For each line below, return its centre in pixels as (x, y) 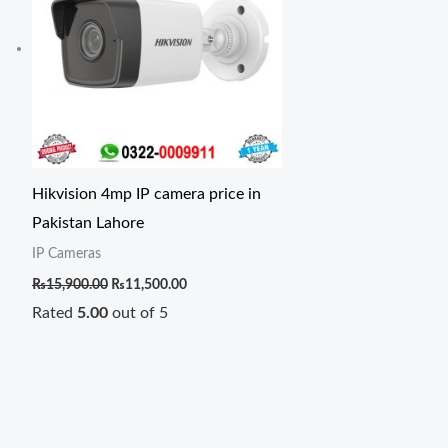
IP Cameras (66, 254)
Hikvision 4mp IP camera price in (146, 194)
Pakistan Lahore (88, 223)
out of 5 (138, 313)
